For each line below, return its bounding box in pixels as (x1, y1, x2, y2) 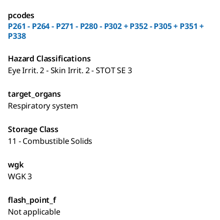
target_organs (8, 88, 61, 100)
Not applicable (8, 206, 60, 218)
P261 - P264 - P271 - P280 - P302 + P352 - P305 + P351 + (8, 21, 204, 32)
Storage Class (8, 124, 58, 135)
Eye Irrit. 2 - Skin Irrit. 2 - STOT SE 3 (8, 65, 132, 76)
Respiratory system (8, 100, 79, 111)
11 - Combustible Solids (8, 136, 93, 147)
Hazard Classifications (8, 53, 91, 64)
